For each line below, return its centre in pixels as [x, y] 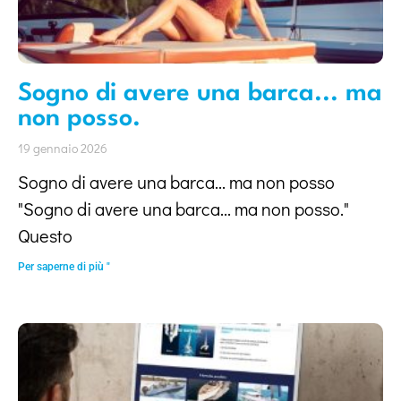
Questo [45, 235]
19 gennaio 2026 [63, 148]
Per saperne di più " [64, 267]
